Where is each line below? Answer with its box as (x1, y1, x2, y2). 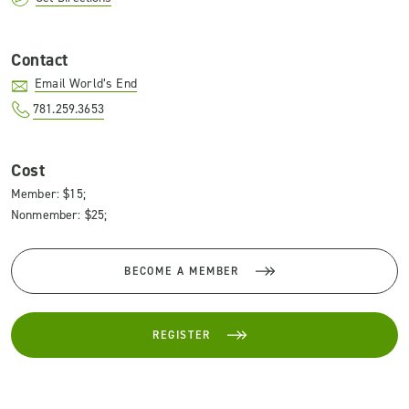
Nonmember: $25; (11, 206, 108, 224)
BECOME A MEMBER (124, 264, 239, 278)
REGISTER (152, 328, 211, 342)
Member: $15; (11, 185, 86, 203)
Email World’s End (35, 75, 137, 92)
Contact (11, 48, 68, 71)
